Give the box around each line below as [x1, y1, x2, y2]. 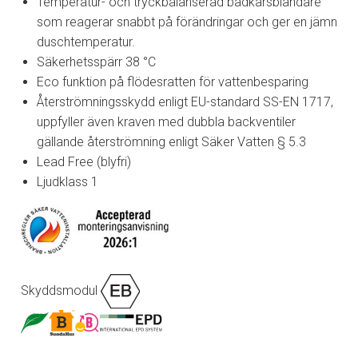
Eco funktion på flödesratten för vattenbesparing [37, 74, 308, 89]
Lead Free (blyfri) [37, 153, 131, 169]
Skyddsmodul [21, 282, 101, 298]
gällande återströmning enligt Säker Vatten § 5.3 [37, 133, 306, 149]
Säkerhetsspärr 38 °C [37, 54, 156, 70]
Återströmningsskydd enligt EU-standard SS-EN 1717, [37, 93, 333, 109]
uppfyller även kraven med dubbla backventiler [37, 113, 296, 129]
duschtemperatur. [37, 34, 135, 50]
